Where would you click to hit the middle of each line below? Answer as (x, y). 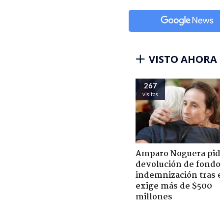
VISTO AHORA (183, 59)
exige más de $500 (174, 186)
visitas (150, 94)
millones (154, 197)
